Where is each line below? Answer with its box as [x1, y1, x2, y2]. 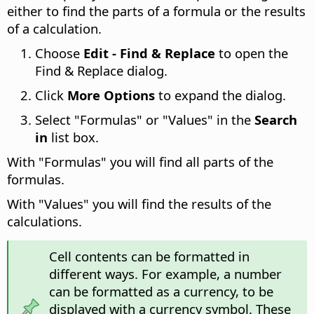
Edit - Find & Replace [83, 43, 215, 62]
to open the [215, 43, 288, 62]
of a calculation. [7, 19, 102, 37]
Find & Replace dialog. [35, 61, 168, 79]
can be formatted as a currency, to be [48, 282, 273, 300]
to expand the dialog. [155, 86, 286, 104]
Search [254, 110, 297, 128]
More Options [67, 86, 155, 104]
